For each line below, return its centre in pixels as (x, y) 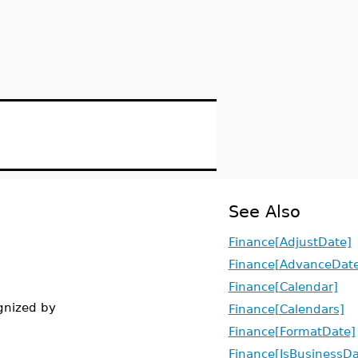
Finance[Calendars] (286, 309)
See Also (264, 211)
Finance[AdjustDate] (290, 242)
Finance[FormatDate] (292, 331)
